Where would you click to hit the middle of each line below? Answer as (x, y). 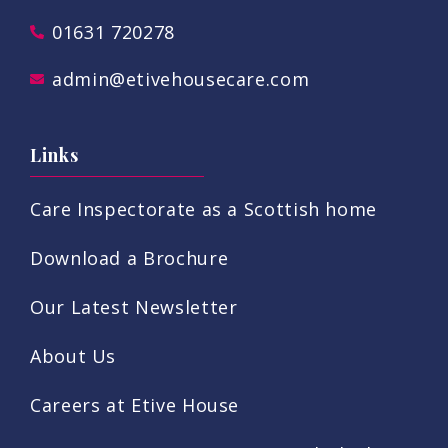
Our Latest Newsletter (134, 306)
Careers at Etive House (135, 404)
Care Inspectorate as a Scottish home (204, 208)
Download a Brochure (129, 257)
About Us (73, 355)
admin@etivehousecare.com (180, 78)
